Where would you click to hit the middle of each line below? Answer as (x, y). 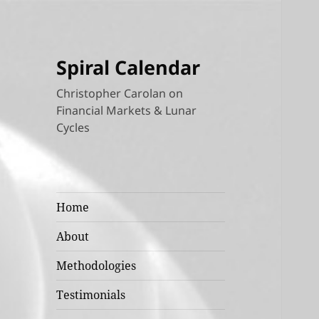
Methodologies (96, 266)
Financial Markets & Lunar (127, 111)
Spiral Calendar (129, 68)
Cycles (73, 128)
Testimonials (91, 295)
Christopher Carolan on (120, 94)
